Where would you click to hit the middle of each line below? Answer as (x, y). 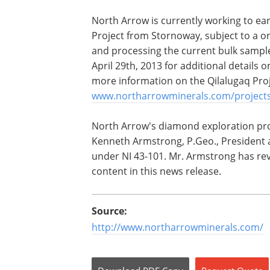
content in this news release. (156, 171)
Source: (109, 211)
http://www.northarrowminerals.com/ (177, 227)
